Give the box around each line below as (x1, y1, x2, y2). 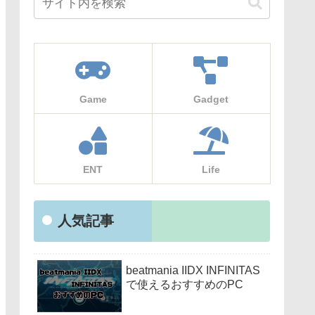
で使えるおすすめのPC (126, 278, 243, 291)
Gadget (193, 93, 229, 105)
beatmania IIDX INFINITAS (126, 264, 260, 277)
